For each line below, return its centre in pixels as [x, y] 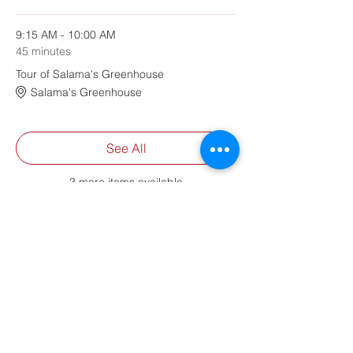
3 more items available [126, 182]
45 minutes [43, 51]
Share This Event [79, 270]
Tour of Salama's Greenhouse [90, 74]
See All [126, 148]
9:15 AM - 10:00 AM [66, 35]
